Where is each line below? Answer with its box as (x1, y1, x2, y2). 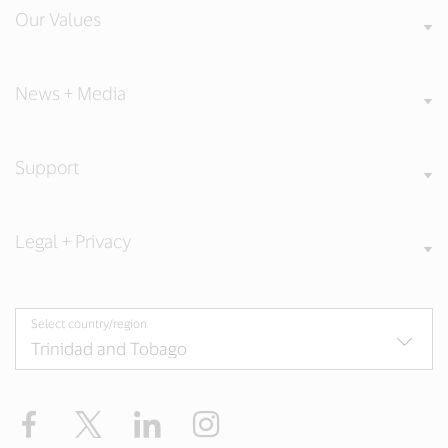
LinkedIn (161, 408, 229, 429)
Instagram (220, 408, 299, 429)
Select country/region (31, 315, 147, 330)
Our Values (15, 7, 101, 30)
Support (15, 155, 79, 178)
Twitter (102, 408, 156, 429)
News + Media (15, 81, 126, 104)
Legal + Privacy (15, 229, 131, 252)
